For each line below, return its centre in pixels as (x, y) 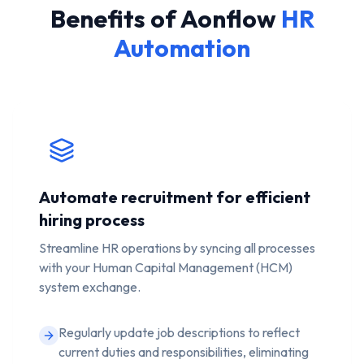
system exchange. (90, 286)
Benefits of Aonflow (165, 18)
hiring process (92, 219)
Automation (182, 48)
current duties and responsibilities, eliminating (184, 351)
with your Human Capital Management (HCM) (166, 267)
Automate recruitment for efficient (175, 197)
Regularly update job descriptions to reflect (179, 332)
